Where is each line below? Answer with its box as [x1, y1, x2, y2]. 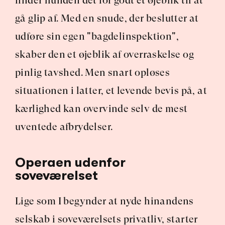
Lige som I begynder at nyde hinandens [15, 195, 194, 207]
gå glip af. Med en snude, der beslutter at [15, 13, 199, 24]
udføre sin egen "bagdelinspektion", [15, 31, 179, 42]
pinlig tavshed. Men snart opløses [15, 67, 170, 78]
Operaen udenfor [15, 155, 126, 170]
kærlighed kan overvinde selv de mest [15, 103, 188, 115]
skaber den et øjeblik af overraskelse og [15, 49, 194, 60]
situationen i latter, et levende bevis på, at [15, 85, 207, 96]
